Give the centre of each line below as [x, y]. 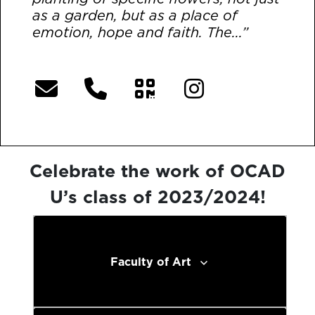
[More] [60, 50]
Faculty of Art [151, 262]
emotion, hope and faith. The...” [140, 32]
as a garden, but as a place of [135, 15]
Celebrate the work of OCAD [157, 170]
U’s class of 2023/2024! [157, 196]
